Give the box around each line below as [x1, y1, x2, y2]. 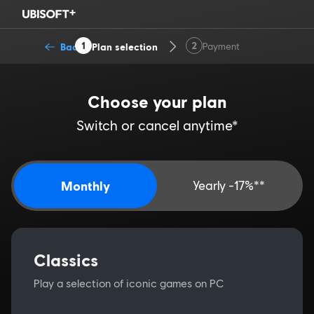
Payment [202, 40, 240, 52]
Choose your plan [88, 91, 226, 111]
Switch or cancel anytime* [76, 117, 238, 133]
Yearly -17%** [228, 178, 265, 193]
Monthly [61, 178, 110, 193]
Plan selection [91, 40, 158, 53]
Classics [34, 250, 99, 270]
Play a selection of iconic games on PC [34, 277, 224, 290]
